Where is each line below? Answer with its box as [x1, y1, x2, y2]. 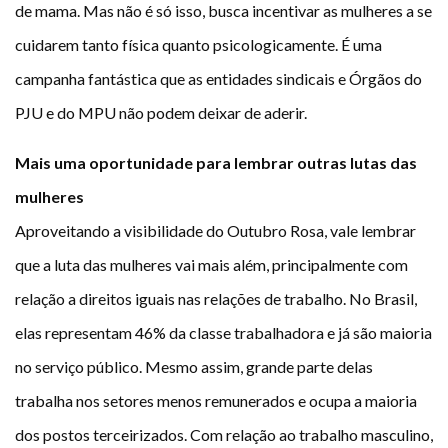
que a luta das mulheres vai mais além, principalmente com [15, 255, 408, 275]
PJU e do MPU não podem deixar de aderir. [15, 103, 307, 123]
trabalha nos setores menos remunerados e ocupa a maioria [15, 391, 417, 411]
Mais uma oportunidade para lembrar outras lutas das [15, 153, 417, 173]
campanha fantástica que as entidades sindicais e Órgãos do [15, 69, 422, 89]
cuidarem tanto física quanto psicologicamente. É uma [15, 35, 382, 55]
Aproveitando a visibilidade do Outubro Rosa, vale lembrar [15, 221, 416, 241]
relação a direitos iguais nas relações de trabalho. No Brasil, [15, 289, 417, 309]
